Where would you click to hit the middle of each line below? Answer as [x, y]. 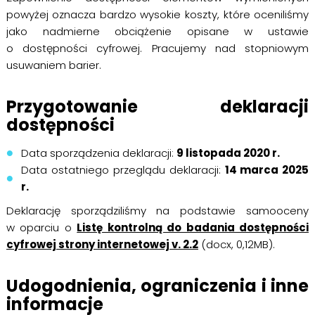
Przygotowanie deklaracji [157, 107]
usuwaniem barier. [53, 65]
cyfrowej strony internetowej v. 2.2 [102, 244]
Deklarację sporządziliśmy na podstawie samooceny [157, 211]
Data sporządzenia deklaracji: [99, 153]
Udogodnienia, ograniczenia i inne [157, 286]
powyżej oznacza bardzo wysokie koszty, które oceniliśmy [157, 14]
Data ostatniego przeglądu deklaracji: [123, 170]
